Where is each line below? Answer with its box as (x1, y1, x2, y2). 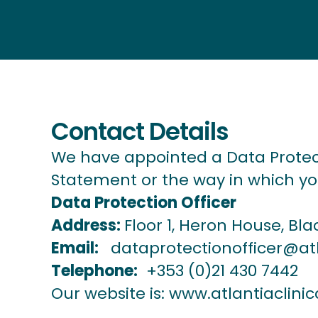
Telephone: (51, 260, 138, 282)
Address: (51, 214, 121, 236)
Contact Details (51, 114, 229, 148)
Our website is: (51, 283, 165, 305)
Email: (51, 237, 99, 259)
